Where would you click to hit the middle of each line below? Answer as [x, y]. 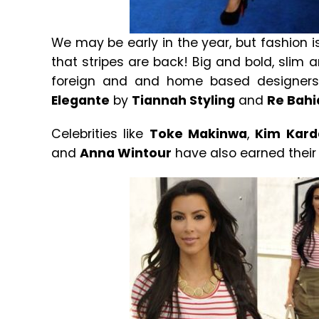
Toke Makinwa [198, 134]
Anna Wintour [126, 153]
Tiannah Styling [183, 100]
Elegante [80, 100]
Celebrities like [100, 134]
